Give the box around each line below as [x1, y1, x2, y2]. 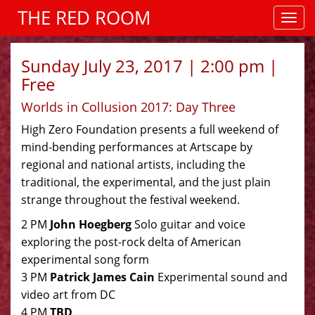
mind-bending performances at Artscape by [21, 139, 252, 155]
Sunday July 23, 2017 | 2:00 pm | [21, 54, 278, 77]
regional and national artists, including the [21, 157, 245, 172]
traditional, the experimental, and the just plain [21, 174, 271, 190]
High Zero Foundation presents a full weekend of [21, 122, 278, 137]
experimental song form [21, 252, 149, 267]
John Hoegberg [50, 217, 131, 232]
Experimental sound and [155, 269, 288, 285]
